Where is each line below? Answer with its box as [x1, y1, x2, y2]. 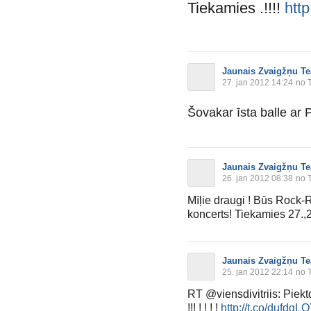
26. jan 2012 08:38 [222, 173, 293, 183]
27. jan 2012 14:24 [222, 77, 293, 87]
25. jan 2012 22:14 [222, 267, 293, 277]
